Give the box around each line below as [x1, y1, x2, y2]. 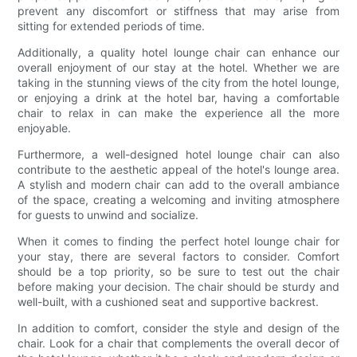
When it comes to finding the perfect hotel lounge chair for [18, 234, 339, 249]
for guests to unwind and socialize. [18, 208, 199, 222]
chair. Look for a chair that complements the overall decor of [18, 336, 339, 351]
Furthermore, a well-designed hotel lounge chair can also [18, 147, 339, 162]
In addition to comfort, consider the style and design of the [18, 321, 339, 335]
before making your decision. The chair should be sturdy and [18, 280, 339, 294]
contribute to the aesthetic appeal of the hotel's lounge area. [18, 163, 339, 177]
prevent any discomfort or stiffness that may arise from [18, 4, 339, 18]
